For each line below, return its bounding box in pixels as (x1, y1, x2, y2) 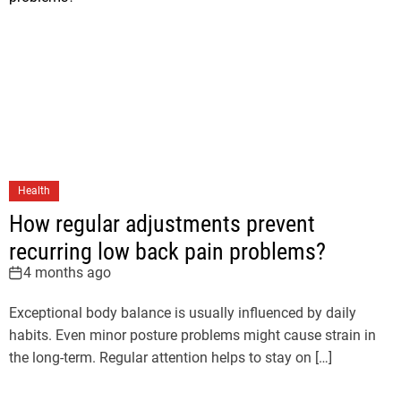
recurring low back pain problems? (9, 237, 326, 265)
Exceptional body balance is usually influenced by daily (9, 303, 356, 321)
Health (18, 183, 50, 197)
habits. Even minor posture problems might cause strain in (9, 326, 376, 344)
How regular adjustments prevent (9, 209, 315, 237)
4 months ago (23, 263, 111, 281)
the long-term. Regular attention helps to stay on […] (9, 348, 332, 366)
